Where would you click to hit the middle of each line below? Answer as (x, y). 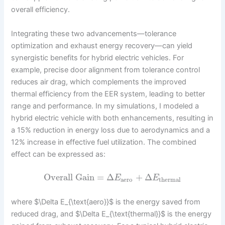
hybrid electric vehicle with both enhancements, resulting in (113, 118)
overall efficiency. (41, 10)
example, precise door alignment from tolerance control (106, 70)
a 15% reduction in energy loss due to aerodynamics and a (111, 130)
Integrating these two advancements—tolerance (94, 33)
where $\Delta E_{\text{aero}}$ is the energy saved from (106, 202)
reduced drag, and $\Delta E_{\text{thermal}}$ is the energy (111, 214)
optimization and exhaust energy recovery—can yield (102, 45)
